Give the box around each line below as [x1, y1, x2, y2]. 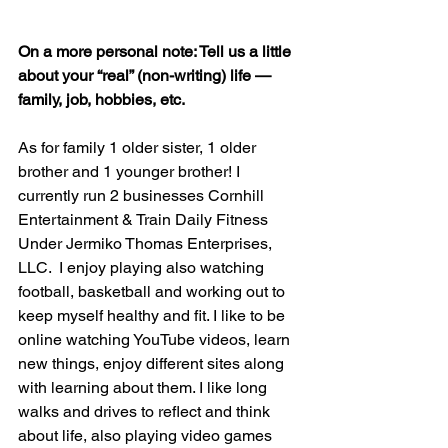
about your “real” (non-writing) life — [18, 66, 275, 85]
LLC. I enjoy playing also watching [18, 258, 268, 277]
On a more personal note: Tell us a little [18, 42, 295, 61]
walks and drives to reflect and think [18, 402, 274, 421]
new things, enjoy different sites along [18, 354, 288, 373]
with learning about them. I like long [18, 378, 271, 397]
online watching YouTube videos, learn [18, 330, 294, 349]
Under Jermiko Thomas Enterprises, [18, 234, 276, 253]
